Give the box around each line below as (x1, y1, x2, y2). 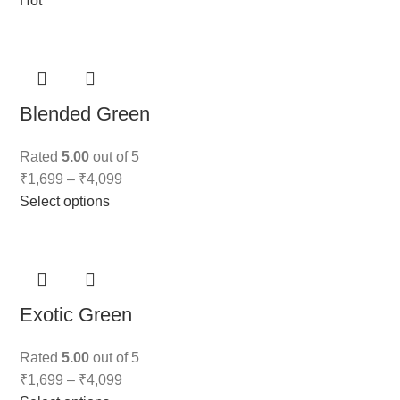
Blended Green (20, 103, 151, 125)
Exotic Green (20, 304, 133, 326)
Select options (20, 194, 111, 209)
